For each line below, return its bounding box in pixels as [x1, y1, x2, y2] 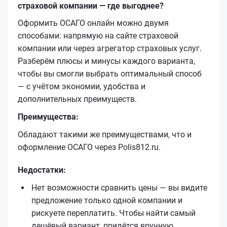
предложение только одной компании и [31, 195, 182, 205]
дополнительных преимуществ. [18, 94, 137, 104]
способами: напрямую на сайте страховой [18, 30, 178, 41]
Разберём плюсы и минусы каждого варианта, [18, 56, 195, 66]
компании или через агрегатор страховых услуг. [18, 43, 202, 53]
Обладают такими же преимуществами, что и [18, 129, 192, 139]
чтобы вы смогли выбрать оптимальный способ [18, 68, 202, 79]
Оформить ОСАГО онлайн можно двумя [18, 18, 169, 28]
